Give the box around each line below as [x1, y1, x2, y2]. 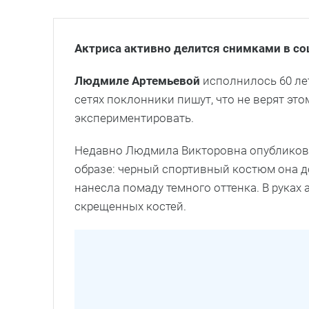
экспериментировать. [74, 110, 194, 125]
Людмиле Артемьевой [74, 73, 200, 88]
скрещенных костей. [74, 199, 186, 213]
